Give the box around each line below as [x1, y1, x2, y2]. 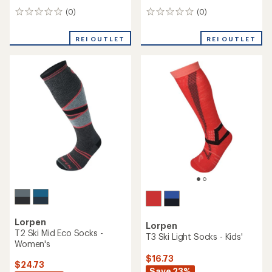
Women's [15, 239, 50, 249]
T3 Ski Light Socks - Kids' [146, 231, 243, 242]
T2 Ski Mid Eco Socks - [15, 228, 103, 238]
